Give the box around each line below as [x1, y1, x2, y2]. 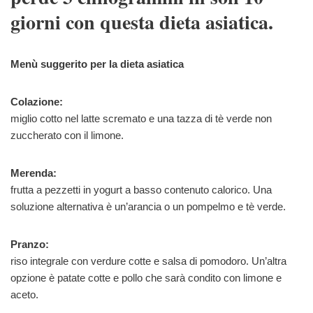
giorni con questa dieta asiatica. [10, 8, 273, 37]
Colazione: [10, 96, 63, 108]
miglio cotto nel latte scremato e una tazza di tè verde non [10, 112, 272, 125]
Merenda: [10, 167, 57, 180]
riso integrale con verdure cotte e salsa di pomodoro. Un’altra [10, 255, 286, 268]
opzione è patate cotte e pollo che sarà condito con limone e [10, 272, 282, 284]
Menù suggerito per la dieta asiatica [10, 58, 184, 71]
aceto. [10, 289, 38, 301]
